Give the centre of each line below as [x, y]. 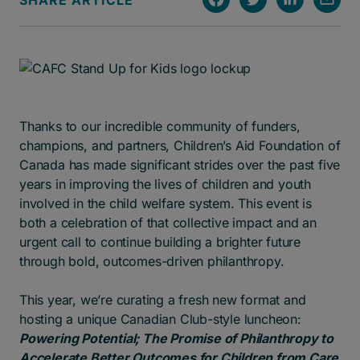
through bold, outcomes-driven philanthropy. [152, 261]
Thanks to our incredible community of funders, [160, 126]
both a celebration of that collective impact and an [168, 223]
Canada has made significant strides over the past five [180, 165]
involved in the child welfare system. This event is [166, 203]
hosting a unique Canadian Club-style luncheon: [160, 319]
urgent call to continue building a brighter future [160, 242]
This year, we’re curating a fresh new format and [163, 300]
